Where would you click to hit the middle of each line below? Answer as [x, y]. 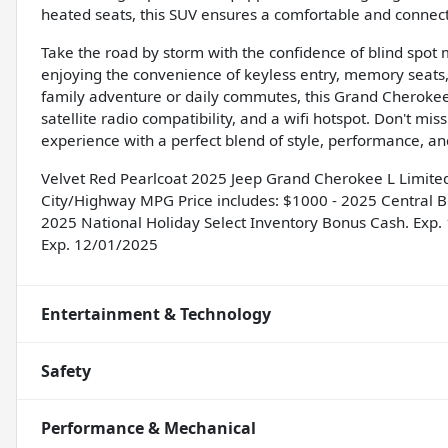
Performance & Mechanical [148, 428]
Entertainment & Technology [156, 314]
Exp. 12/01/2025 [99, 244]
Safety [66, 371]
